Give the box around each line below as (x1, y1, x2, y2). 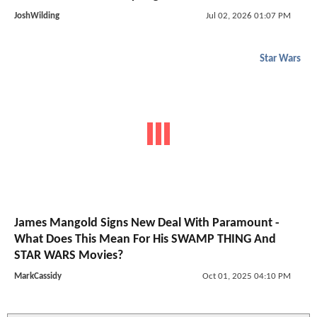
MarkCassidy (14, 272, 62, 282)
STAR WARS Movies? (14, 249, 123, 263)
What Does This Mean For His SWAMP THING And (14, 233, 276, 247)
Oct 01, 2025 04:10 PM (202, 272, 291, 282)
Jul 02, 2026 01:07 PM (205, 11, 291, 21)
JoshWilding (14, 11, 59, 21)
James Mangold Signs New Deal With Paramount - (14, 217, 279, 231)
